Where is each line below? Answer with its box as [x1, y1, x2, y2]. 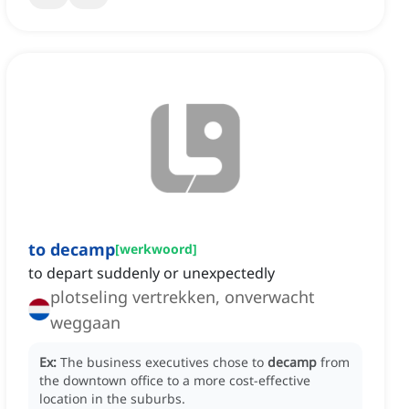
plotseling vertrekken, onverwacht [50, 286, 315, 309]
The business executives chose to [60, 353, 267, 372]
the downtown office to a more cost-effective [39, 372, 310, 390]
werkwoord [120, 240, 193, 258]
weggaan [50, 311, 121, 334]
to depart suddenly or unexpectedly [28, 263, 275, 284]
